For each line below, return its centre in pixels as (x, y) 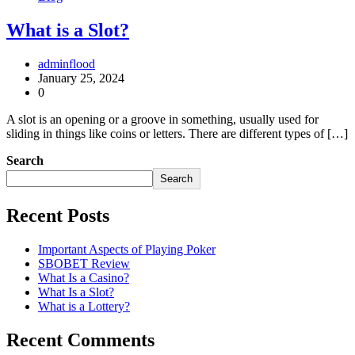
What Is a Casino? (84, 277)
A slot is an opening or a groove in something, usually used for (162, 119)
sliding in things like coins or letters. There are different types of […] (177, 133)
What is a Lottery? (84, 306)
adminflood (67, 63)
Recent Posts (58, 215)
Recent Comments (80, 340)
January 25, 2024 (81, 78)
